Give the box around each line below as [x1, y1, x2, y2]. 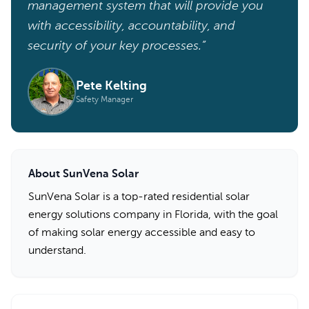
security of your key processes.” [28, 40, 206, 52]
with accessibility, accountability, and [28, 20, 235, 32]
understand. [28, 246, 86, 257]
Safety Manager [76, 96, 133, 104]
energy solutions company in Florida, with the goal [28, 210, 278, 221]
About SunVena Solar [28, 169, 139, 180]
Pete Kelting [76, 80, 147, 92]
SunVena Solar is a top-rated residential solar [28, 192, 250, 203]
